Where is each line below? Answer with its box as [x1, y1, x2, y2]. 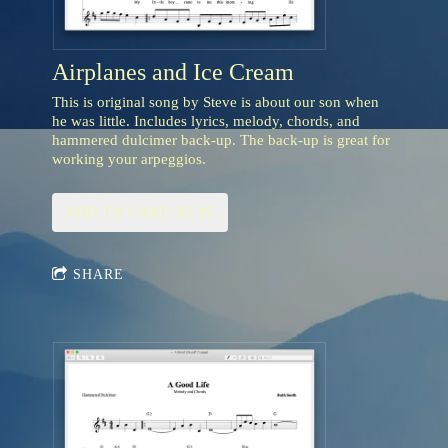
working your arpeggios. [52, 150, 206, 167]
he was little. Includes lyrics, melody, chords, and [52, 112, 360, 129]
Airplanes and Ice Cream [52, 58, 294, 85]
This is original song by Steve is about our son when [52, 93, 379, 110]
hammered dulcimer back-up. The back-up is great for [52, 131, 390, 148]
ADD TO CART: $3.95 [65, 204, 215, 220]
